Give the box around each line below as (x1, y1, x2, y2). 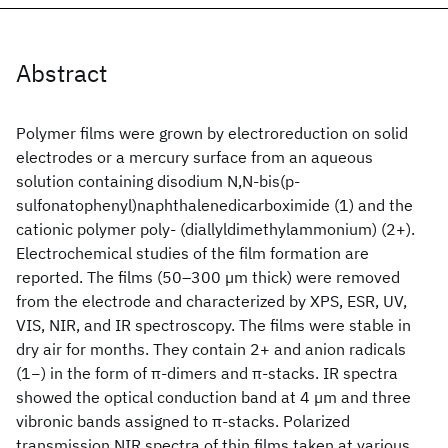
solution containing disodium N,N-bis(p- (16, 171, 300, 191)
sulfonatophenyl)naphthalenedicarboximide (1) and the (16, 195, 413, 215)
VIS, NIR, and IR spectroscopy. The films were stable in (16, 315, 411, 335)
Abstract (16, 57, 107, 89)
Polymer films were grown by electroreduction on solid (16, 123, 408, 143)
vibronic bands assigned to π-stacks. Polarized (16, 411, 350, 431)
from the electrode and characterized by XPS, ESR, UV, (16, 291, 407, 311)
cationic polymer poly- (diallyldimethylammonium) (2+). (16, 219, 415, 239)
